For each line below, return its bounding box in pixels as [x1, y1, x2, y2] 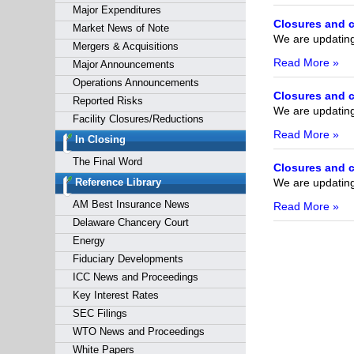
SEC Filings [72, 307, 127, 319]
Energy [72, 235, 105, 247]
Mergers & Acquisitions [72, 40, 179, 52]
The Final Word [72, 156, 142, 168]
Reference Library [74, 176, 161, 188]
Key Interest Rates [72, 289, 159, 301]
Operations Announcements [72, 77, 199, 88]
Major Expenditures [72, 4, 161, 16]
